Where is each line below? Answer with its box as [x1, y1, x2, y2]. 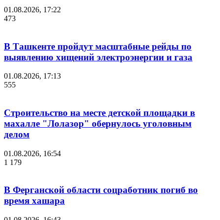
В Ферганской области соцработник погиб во [4, 185, 198, 195]
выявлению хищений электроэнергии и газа [4, 52, 192, 62]
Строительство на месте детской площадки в [4, 107, 195, 118]
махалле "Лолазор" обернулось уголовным [4, 118, 192, 129]
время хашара [4, 195, 65, 206]
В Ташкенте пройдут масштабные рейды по [4, 41, 192, 52]
